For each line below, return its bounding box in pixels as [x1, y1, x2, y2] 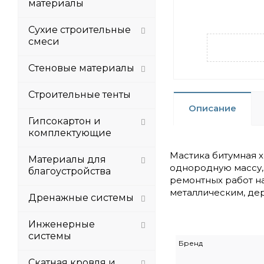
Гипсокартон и [28, 115, 101, 127]
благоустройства [28, 166, 111, 177]
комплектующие [28, 127, 111, 138]
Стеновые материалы [28, 62, 134, 74]
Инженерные [28, 219, 95, 230]
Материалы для [28, 154, 106, 165]
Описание [189, 103, 236, 114]
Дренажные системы [28, 192, 134, 203]
